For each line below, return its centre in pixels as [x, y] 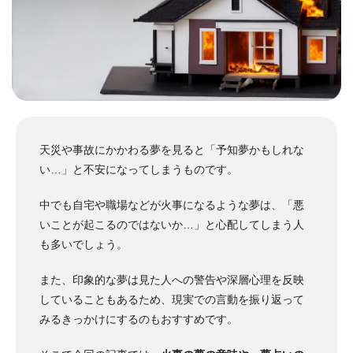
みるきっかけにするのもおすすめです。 [139, 320]
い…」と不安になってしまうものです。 [139, 170]
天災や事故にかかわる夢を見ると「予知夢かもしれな [172, 150]
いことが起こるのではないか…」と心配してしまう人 [172, 225]
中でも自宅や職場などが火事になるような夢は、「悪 [172, 205]
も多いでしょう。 [84, 245]
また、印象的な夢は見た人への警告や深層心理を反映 [172, 280]
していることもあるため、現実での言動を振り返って [172, 300]
